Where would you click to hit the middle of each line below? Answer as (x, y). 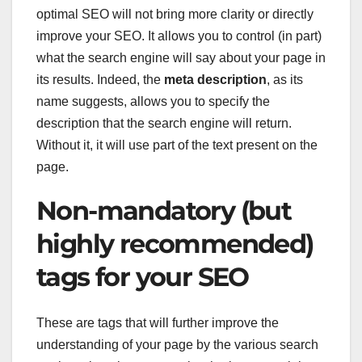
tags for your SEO (143, 277)
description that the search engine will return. (164, 124)
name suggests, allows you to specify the (153, 102)
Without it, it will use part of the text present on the (177, 145)
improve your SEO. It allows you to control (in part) (179, 36)
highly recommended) (175, 244)
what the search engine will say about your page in (181, 58)
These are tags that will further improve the (158, 322)
